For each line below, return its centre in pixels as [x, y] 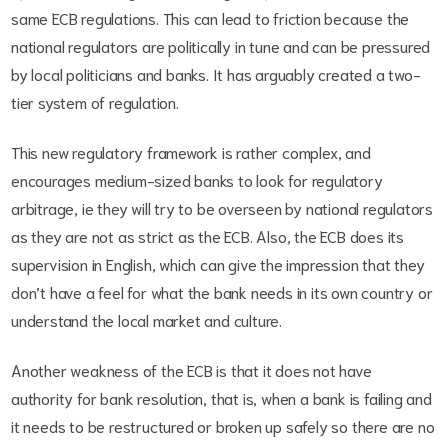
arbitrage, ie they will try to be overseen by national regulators [222, 207]
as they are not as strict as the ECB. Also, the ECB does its [207, 235]
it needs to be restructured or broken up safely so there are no [223, 425]
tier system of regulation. [95, 101]
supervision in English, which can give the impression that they [218, 263]
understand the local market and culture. [147, 319]
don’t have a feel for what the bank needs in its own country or [222, 291]
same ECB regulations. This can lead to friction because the [210, 17]
